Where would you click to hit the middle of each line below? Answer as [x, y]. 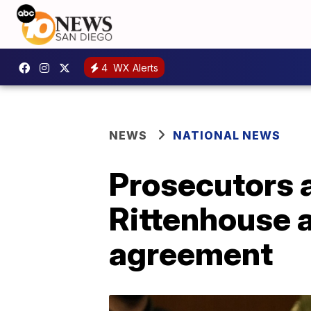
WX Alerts [134, 67]
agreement [191, 253]
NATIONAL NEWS [227, 135]
